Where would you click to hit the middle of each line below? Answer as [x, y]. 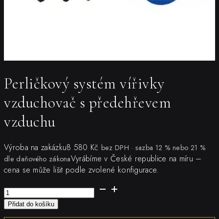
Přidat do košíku [31, 204]
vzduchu [30, 122]
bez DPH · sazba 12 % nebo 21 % [153, 147]
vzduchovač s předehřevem [88, 103]
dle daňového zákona [37, 159]
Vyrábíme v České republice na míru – [136, 158]
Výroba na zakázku [35, 147]
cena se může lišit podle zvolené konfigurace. [82, 170]
